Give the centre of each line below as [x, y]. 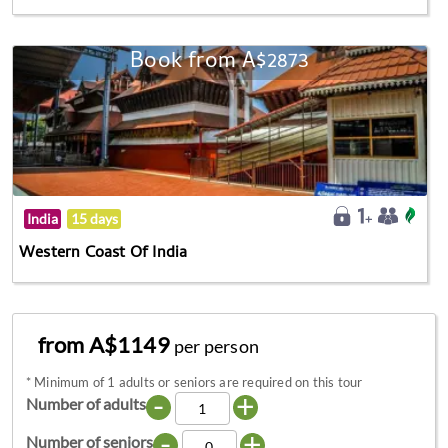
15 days [94, 219]
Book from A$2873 [220, 63]
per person [217, 345]
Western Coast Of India [103, 254]
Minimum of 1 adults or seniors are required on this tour [198, 381]
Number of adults [85, 403]
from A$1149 [106, 344]
